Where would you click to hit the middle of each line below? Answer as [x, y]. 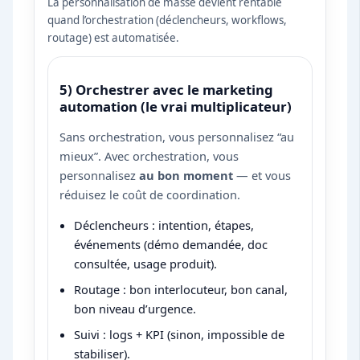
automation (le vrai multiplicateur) [176, 107]
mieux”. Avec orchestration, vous [149, 155]
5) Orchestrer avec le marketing [167, 90]
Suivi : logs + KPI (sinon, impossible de [180, 335]
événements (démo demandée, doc [171, 245]
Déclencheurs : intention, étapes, [164, 225]
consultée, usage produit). [146, 264]
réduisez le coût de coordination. [150, 194]
